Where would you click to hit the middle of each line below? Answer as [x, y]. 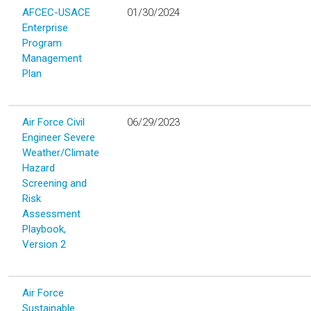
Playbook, [44, 229]
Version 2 [44, 244]
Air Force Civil [53, 122]
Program [42, 43]
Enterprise [45, 27]
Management [52, 58]
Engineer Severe [59, 137]
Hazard [39, 168]
